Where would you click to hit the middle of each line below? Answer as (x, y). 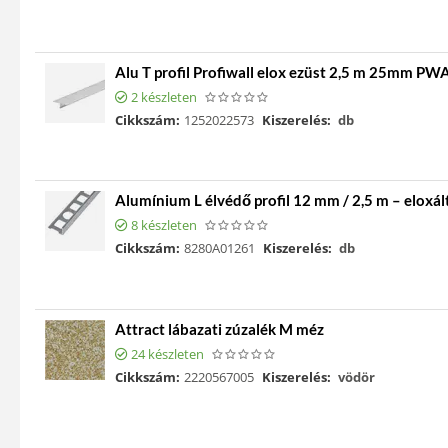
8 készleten (164, 225)
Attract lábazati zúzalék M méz (219, 328)
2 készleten (164, 96)
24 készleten (167, 353)
